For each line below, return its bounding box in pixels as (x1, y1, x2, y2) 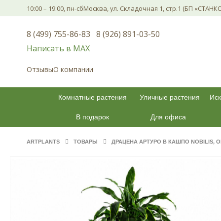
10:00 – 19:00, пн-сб (26, 3, 83, 13)
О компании (53, 65, 93, 74)
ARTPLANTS (26, 139, 60, 145)
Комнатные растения (58, 93, 127, 101)
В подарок (75, 113, 109, 121)
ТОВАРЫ (73, 139, 98, 145)
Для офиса (150, 113, 186, 121)
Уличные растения (139, 93, 200, 101)
